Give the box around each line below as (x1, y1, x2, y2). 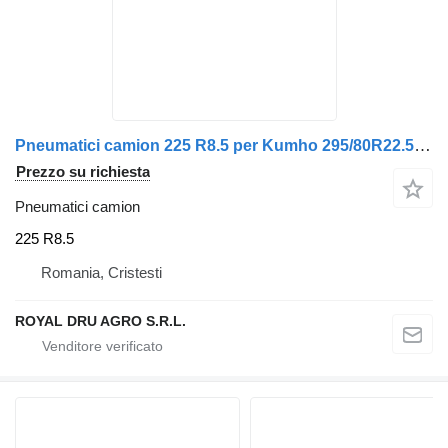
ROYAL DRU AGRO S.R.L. (15, 312, 186, 329)
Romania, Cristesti (41, 263, 162, 281)
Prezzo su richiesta (16, 163, 150, 180)
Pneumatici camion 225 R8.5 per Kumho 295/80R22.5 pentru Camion (414, 136, 431, 155)
